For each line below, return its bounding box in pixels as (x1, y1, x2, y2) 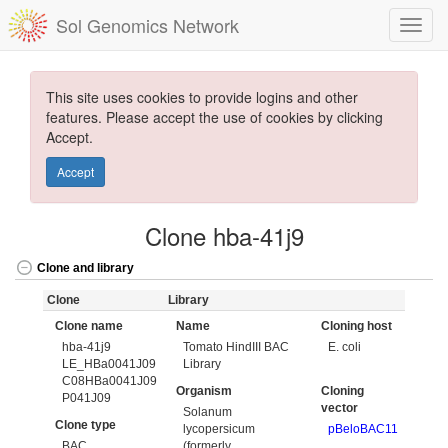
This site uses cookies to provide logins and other (46, 87, 358, 107)
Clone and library (37, 261, 134, 276)
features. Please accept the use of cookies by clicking (46, 107, 383, 127)
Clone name (55, 319, 123, 333)
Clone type (55, 418, 116, 432)
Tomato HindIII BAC (183, 339, 290, 354)
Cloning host (321, 319, 392, 333)
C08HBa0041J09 (62, 373, 158, 388)
